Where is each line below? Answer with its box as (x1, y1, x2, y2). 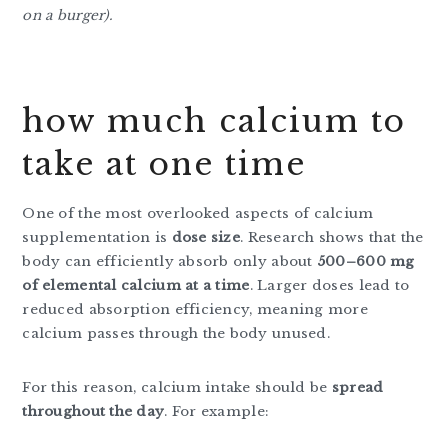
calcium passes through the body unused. (22, 324, 330, 342)
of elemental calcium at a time (22, 276, 250, 294)
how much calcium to (22, 101, 407, 140)
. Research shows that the (239, 228, 424, 246)
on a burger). (22, 6, 113, 24)
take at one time (22, 144, 307, 183)
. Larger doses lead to (249, 276, 410, 294)
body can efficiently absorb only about (22, 252, 317, 270)
